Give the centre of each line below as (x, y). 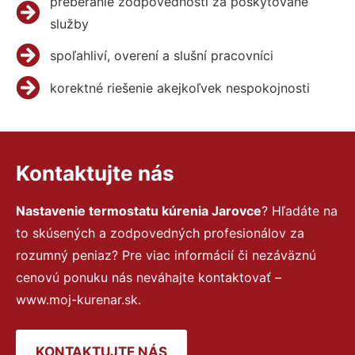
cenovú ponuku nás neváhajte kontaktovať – (149, 277)
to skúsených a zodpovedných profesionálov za (160, 233)
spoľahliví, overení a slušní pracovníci (161, 55)
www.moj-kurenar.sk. (78, 299)
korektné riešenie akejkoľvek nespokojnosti (179, 88)
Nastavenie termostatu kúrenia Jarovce (139, 210)
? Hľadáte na (300, 210)
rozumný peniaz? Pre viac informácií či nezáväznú (166, 255)
